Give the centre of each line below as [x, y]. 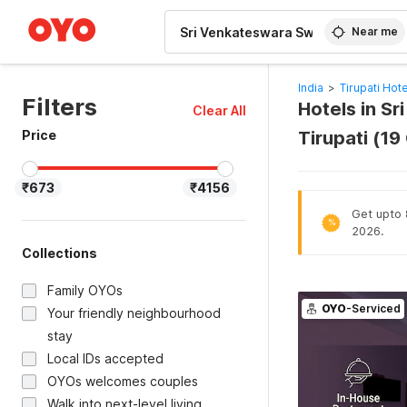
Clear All [219, 110]
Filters [60, 107]
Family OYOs [85, 290]
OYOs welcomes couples [123, 381]
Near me [375, 31]
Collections [60, 253]
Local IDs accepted [105, 358]
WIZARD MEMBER [81, 9]
